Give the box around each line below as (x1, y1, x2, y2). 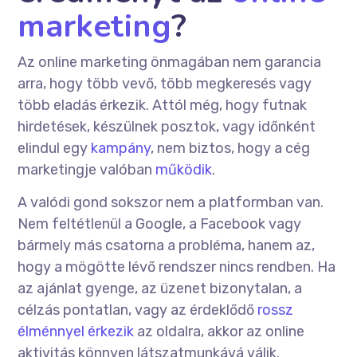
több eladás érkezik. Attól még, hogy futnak (18, 96, 308, 115)
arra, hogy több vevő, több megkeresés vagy (18, 75, 312, 93)
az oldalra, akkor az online (134, 323, 305, 341)
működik (155, 161, 213, 179)
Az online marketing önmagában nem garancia (18, 53, 322, 72)
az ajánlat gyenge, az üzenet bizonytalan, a (18, 280, 303, 298)
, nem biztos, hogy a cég (151, 139, 311, 158)
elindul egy (18, 139, 92, 158)
